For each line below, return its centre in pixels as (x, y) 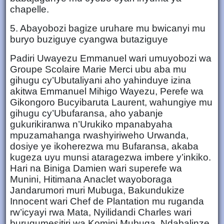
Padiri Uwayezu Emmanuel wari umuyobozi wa (111, 58)
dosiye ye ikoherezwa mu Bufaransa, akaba (104, 146)
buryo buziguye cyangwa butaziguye (90, 39)
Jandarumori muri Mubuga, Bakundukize (97, 190)
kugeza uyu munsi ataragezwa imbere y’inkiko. (110, 157)
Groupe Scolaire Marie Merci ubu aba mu (98, 69)
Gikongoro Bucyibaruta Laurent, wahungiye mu (111, 102)
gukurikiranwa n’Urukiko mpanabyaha (91, 124)
